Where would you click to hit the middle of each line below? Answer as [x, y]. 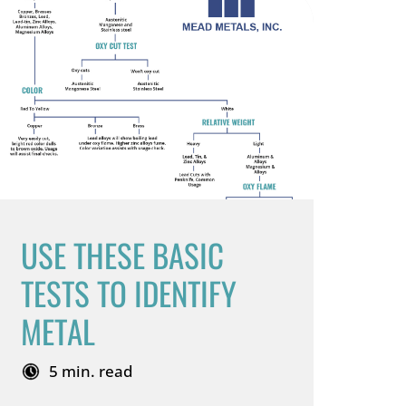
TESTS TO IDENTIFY [128, 293]
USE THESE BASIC [122, 255]
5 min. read [91, 371]
